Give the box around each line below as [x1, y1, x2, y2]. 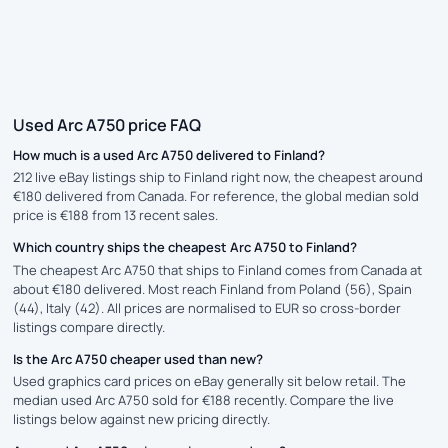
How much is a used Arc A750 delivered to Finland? [13, 146, 325, 164]
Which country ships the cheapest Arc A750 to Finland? [13, 238, 357, 257]
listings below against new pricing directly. [13, 409, 270, 428]
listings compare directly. [13, 317, 165, 336]
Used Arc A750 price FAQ [13, 114, 201, 137]
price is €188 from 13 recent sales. [13, 206, 218, 225]
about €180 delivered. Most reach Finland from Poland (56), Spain [13, 279, 412, 298]
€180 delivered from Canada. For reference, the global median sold [13, 187, 419, 206]
